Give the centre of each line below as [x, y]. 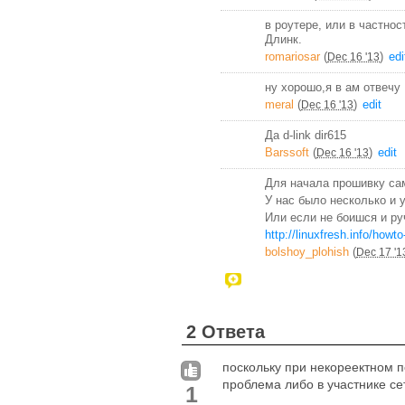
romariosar [292, 56]
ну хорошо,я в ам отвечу [333, 87]
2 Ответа [226, 331]
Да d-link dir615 [306, 135]
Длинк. [283, 39]
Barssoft [287, 152]
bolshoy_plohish [307, 251]
